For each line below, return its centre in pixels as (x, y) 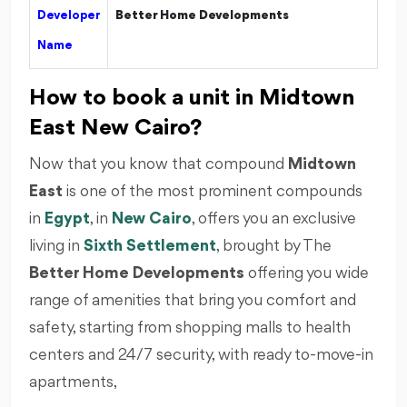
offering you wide (307, 273)
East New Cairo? (115, 128)
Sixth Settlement (150, 246)
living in (56, 246)
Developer (69, 15)
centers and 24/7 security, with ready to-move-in (201, 355)
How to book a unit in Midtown (192, 98)
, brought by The (274, 246)
